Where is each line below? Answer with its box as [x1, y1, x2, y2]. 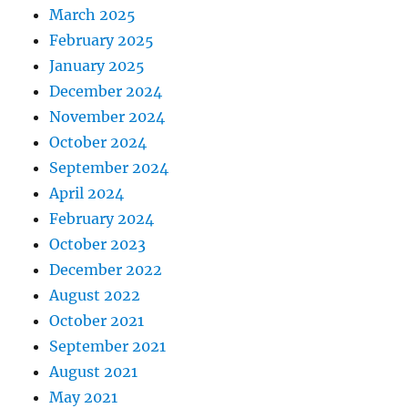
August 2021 [49, 362, 138, 381]
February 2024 [49, 209, 155, 228]
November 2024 [49, 107, 166, 126]
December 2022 [49, 260, 163, 279]
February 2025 [49, 30, 155, 49]
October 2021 [49, 311, 145, 330]
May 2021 [49, 387, 118, 406]
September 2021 [49, 336, 167, 355]
